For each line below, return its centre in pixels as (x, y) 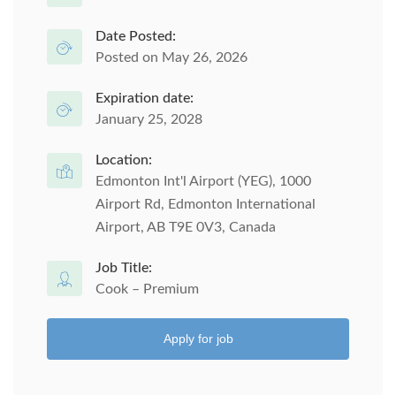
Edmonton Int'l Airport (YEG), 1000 (203, 181)
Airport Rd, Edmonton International (206, 204)
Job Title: (124, 268)
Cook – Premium (147, 289)
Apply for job (198, 339)
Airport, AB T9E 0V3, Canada (186, 227)
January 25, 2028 (149, 119)
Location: (124, 160)
